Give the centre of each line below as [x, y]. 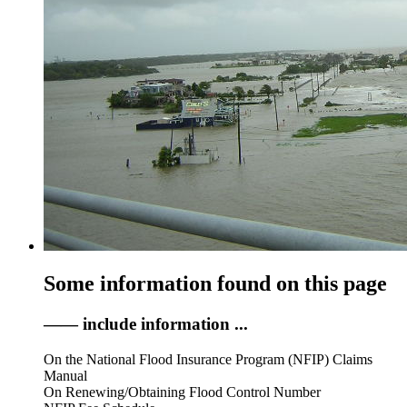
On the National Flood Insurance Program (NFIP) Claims [208, 360]
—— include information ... [146, 324]
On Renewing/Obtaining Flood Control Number [182, 392]
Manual [65, 376]
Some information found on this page [215, 284]
